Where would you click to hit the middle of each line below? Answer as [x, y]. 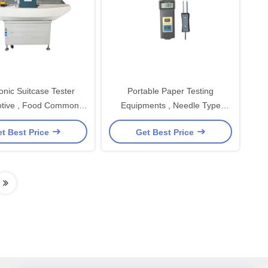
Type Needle [26, 120]
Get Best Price [166, 132]
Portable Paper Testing [170, 91]
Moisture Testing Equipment [170, 120]
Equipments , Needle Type [170, 105]
